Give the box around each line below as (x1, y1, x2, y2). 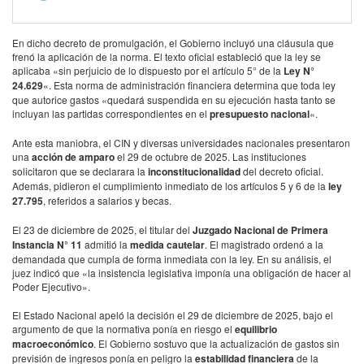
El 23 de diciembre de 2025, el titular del (12, 222, 193, 236)
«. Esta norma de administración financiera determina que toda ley (43, 77, 336, 92)
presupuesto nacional (210, 106, 310, 121)
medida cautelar (130, 236, 205, 252)
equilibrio (235, 321, 277, 336)
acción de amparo (32, 149, 115, 164)
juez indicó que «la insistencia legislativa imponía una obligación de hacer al (12, 265, 351, 279)
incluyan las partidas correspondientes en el (12, 106, 210, 120)
